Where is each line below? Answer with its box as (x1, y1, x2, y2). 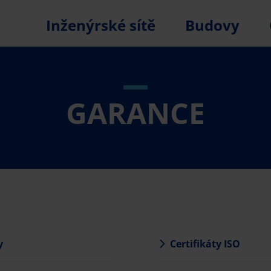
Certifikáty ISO (170, 237, 240, 250)
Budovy (184, 15, 240, 36)
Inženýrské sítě (45, 15, 155, 36)
